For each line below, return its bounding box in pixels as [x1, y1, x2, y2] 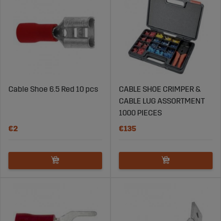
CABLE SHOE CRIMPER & [119, 84, 201, 94]
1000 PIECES [119, 108, 162, 117]
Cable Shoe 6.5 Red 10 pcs [8, 84, 98, 94]
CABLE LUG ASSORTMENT [119, 96, 205, 106]
